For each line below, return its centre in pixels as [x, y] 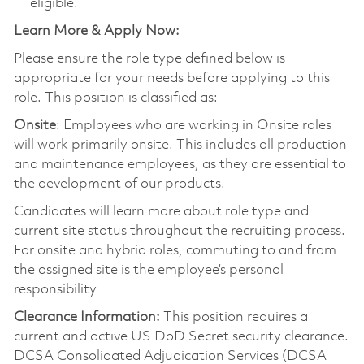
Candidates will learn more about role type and [161, 211]
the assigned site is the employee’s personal [148, 270]
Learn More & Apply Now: [96, 31]
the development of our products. [119, 184]
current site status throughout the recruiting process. [179, 231]
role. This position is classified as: [115, 97]
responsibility [55, 289]
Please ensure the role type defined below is [149, 58]
